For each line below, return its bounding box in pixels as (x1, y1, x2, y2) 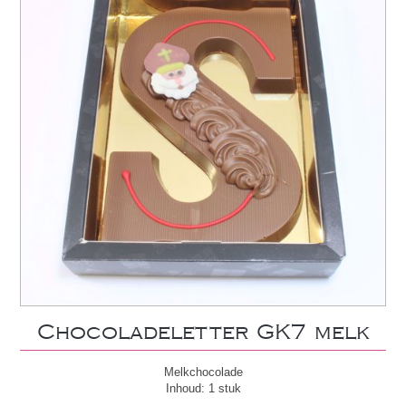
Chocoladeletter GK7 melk (36, 324, 370, 342)
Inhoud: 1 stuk (165, 382, 241, 396)
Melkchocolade (163, 365, 243, 380)
